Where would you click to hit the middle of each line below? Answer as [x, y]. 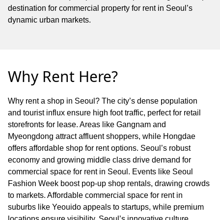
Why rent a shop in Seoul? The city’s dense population [103, 101]
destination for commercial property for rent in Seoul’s [100, 8]
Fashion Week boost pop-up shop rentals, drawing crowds [109, 183]
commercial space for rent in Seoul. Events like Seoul [100, 171]
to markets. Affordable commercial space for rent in [95, 195]
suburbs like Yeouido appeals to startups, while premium [106, 207]
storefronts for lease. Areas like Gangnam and [87, 124]
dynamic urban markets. [49, 20]
